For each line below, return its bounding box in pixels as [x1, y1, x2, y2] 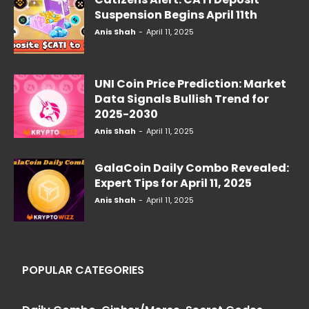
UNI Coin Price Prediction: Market [94, 75, 286, 92]
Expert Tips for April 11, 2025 [94, 175, 252, 191]
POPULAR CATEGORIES [22, 262, 144, 279]
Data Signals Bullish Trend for [94, 90, 269, 107]
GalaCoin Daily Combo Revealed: [94, 159, 289, 176]
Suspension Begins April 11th [94, 7, 257, 23]
